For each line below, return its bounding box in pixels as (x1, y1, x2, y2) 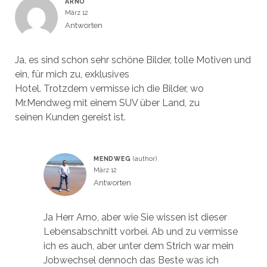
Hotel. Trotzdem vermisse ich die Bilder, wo (14, 83, 204, 95)
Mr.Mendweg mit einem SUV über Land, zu (14, 97, 200, 109)
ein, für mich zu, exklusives (14, 69, 129, 80)
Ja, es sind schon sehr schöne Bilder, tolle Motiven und (14, 54, 251, 66)
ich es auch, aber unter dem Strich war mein (43, 240, 234, 252)
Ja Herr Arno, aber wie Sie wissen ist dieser (43, 212, 227, 223)
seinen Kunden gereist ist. (14, 111, 126, 123)
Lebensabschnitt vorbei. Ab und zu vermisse (43, 226, 238, 238)
